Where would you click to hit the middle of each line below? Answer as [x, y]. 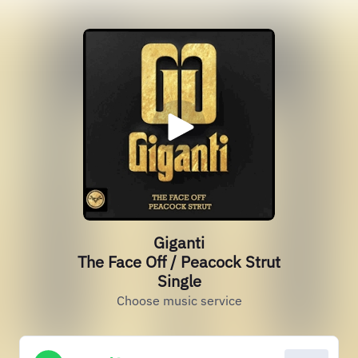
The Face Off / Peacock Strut [179, 262]
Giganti [179, 243]
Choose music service [179, 300]
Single [179, 281]
